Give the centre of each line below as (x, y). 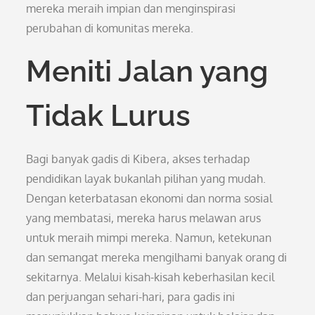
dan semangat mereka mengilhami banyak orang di (157, 257)
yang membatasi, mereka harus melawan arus (144, 218)
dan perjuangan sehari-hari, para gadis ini (131, 297)
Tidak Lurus (109, 116)
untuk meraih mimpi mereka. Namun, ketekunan (149, 238)
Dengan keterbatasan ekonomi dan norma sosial (149, 198)
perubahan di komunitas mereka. (110, 28)
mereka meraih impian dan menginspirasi (131, 8)
